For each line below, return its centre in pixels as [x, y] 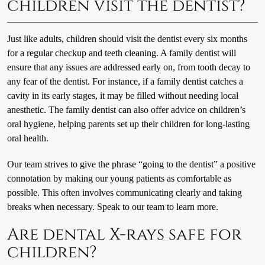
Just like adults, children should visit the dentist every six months [127, 39]
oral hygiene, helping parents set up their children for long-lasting [128, 124]
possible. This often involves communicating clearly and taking [124, 193]
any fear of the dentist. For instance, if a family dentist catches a [125, 82]
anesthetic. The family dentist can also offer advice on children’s [126, 110]
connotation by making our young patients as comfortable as [119, 179]
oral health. [28, 138]
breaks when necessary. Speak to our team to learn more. [112, 207]
